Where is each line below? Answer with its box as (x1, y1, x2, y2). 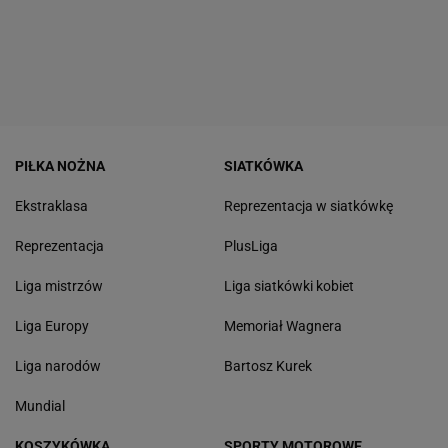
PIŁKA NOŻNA (15, 158, 105, 175)
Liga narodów (15, 358, 101, 375)
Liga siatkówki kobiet (224, 278, 354, 295)
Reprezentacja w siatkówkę (224, 198, 393, 215)
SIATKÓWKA (224, 158, 303, 175)
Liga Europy (15, 318, 89, 335)
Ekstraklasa (15, 198, 88, 215)
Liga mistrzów (15, 278, 103, 295)
